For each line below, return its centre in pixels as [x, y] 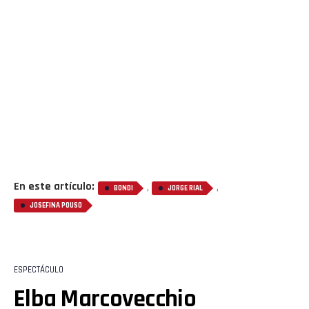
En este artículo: [54, 186]
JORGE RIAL [185, 188]
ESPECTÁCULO [39, 269]
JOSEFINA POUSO [56, 205]
